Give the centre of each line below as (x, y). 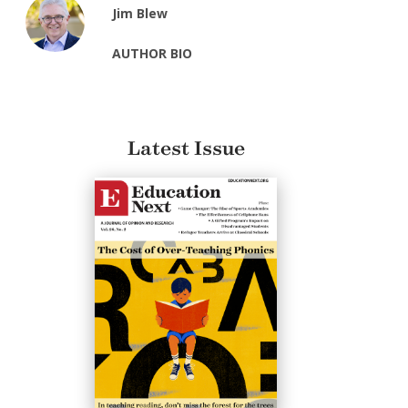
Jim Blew (140, 14)
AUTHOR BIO (153, 54)
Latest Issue (186, 149)
